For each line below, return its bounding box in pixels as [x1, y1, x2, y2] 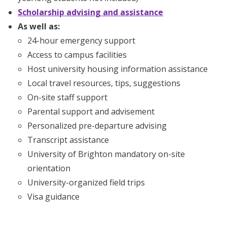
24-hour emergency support [27, 34, 136, 46]
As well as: [18, 20, 60, 32]
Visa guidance [27, 191, 80, 202]
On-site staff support [27, 91, 108, 103]
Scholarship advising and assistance [18, 6, 164, 18]
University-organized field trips [27, 176, 145, 188]
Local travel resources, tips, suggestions [27, 77, 181, 89]
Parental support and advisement [27, 105, 155, 117]
